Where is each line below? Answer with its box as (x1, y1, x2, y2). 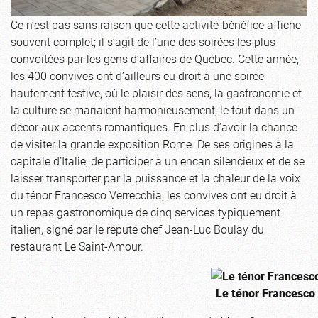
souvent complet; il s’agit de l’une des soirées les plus (11, 34, 275, 50)
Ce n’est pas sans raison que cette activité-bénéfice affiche (11, 17, 301, 33)
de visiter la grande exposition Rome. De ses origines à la (11, 136, 294, 152)
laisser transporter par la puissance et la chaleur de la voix (11, 170, 300, 186)
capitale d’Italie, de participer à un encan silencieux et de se (11, 153, 305, 169)
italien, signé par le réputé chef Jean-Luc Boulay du (11, 221, 264, 237)
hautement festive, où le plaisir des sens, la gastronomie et (11, 85, 302, 101)
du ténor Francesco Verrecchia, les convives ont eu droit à (11, 187, 297, 203)
